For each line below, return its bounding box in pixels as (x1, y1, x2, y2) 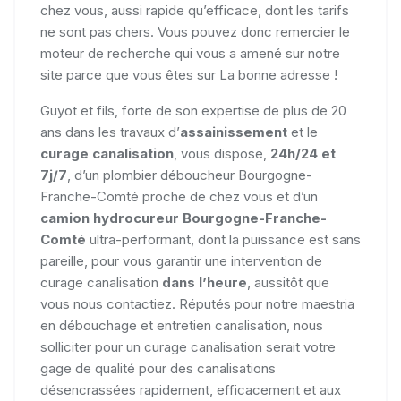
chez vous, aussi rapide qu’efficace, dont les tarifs (40, 2, 349, 19)
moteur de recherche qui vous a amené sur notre (40, 45, 340, 62)
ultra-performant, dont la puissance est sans (86, 231, 361, 248)
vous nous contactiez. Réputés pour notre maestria (40, 295, 354, 312)
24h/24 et (270, 145, 336, 162)
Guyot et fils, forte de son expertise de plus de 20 (40, 102, 346, 119)
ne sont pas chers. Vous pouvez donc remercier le (40, 23, 350, 40)
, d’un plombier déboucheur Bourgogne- (67, 166, 312, 183)
